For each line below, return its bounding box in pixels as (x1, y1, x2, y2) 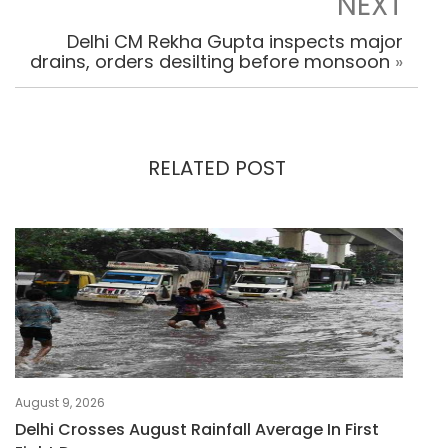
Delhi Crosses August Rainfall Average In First (15, 418, 379, 442)
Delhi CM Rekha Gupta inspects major (67, 29, 403, 55)
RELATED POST (147, 154, 286, 183)
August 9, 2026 (15, 394, 105, 412)
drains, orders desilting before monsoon (30, 49, 390, 75)
